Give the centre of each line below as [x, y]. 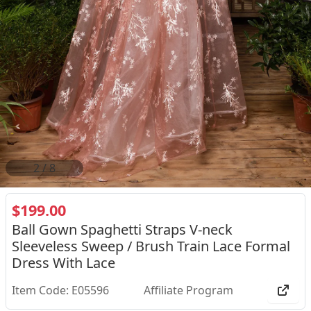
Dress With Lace [64, 263]
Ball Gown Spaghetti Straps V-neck [122, 229]
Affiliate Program [188, 290]
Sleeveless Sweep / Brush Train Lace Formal [151, 246]
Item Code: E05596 [60, 290]
